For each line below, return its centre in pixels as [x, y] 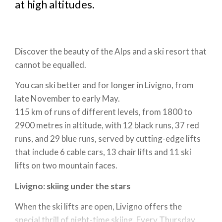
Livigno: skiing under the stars [73, 186]
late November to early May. [67, 98]
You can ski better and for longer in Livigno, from [104, 85]
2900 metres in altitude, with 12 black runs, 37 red [107, 125]
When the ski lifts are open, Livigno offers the [98, 206]
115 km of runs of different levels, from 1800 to [104, 112]
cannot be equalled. [51, 64]
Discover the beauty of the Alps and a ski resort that [111, 51]
